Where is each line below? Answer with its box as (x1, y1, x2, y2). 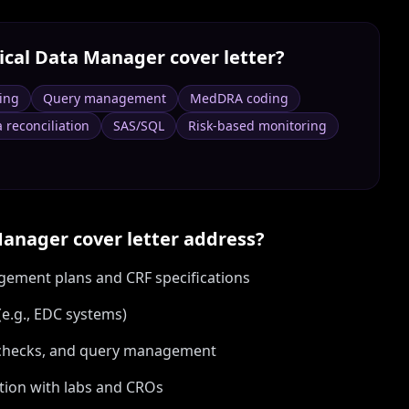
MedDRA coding (190, 89, 288, 107)
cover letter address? (68, 226, 265, 251)
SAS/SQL (113, 117, 164, 134)
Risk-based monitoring (188, 117, 327, 134)
